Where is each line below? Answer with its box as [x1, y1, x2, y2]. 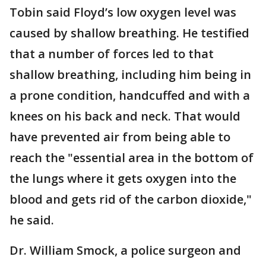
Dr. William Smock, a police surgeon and [9, 242, 241, 258]
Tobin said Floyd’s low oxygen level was [9, 4, 236, 20]
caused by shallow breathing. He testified [9, 25, 249, 41]
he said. [9, 212, 57, 228]
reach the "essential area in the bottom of [9, 150, 254, 166]
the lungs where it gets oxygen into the [9, 170, 236, 186]
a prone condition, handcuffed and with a [9, 87, 250, 103]
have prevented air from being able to [9, 129, 230, 145]
